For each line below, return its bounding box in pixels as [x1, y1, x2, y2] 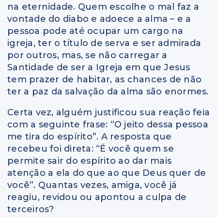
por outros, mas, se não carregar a [7, 50, 168, 61]
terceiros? [7, 204, 54, 215]
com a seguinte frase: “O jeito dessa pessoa [7, 119, 208, 130]
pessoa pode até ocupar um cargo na [7, 26, 184, 37]
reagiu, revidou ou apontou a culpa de [7, 192, 187, 203]
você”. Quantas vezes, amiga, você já [7, 180, 177, 191]
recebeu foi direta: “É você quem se [7, 143, 174, 155]
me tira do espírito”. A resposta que [7, 131, 171, 142]
